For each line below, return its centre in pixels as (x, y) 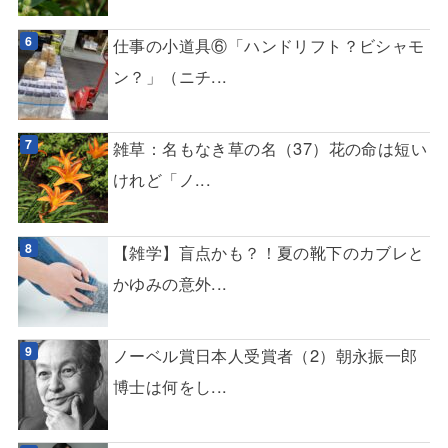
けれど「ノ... (162, 179)
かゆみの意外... (170, 282)
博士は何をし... (170, 385)
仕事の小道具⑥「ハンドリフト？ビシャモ (268, 44)
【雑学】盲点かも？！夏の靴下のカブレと (268, 251)
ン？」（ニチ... (170, 75)
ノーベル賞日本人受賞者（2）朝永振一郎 (265, 354)
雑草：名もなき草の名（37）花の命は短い (270, 148)
